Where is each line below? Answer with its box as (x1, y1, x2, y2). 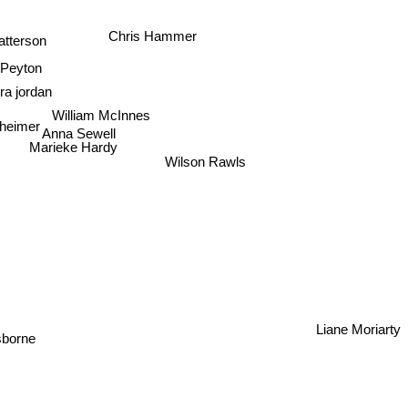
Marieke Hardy (25, 145, 115, 161)
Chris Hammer (108, 31, 198, 47)
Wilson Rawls (166, 147, 248, 163)
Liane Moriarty (316, 321, 401, 337)
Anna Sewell (45, 126, 119, 142)
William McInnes (51, 107, 150, 123)
